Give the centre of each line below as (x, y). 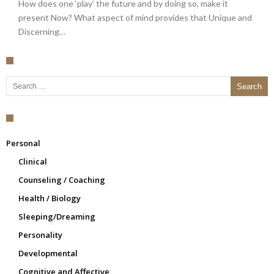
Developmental (48, 253)
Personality (40, 235)
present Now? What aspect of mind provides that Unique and (135, 17)
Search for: (12, 76)
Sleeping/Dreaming (57, 217)
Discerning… (42, 31)
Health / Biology (50, 198)
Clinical (33, 161)
